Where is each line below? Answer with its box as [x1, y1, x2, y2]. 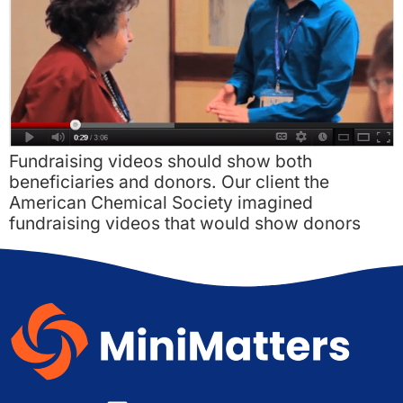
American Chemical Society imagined [9, 191, 313, 213]
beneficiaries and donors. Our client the [9, 170, 329, 193]
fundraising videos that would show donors [9, 211, 361, 234]
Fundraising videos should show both [9, 149, 312, 172]
